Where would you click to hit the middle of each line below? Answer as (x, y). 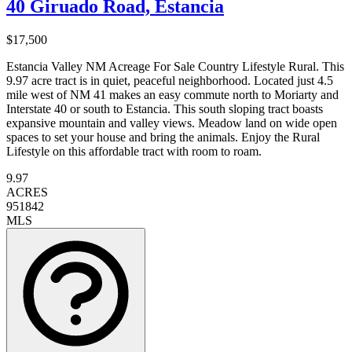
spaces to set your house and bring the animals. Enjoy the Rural (163, 137)
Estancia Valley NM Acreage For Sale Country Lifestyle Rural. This (175, 66)
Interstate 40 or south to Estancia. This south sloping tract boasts (165, 108)
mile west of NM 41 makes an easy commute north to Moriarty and (172, 94)
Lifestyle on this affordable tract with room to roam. (134, 151)
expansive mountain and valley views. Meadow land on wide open (172, 123)
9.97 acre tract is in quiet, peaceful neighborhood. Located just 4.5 (170, 80)
